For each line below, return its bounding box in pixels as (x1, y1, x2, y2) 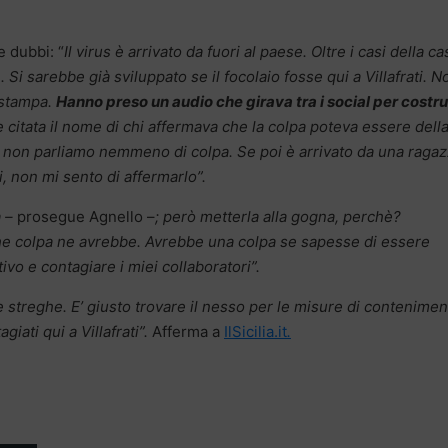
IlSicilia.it (224, 321, 287, 341)
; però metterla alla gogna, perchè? (155, 206, 405, 226)
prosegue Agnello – (13, 206, 155, 226)
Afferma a (148, 321, 224, 341)
